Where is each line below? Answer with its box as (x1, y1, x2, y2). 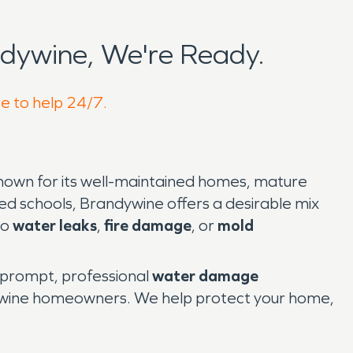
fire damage (104, 216, 191, 235)
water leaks (13, 216, 97, 235)
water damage (152, 266, 258, 285)
